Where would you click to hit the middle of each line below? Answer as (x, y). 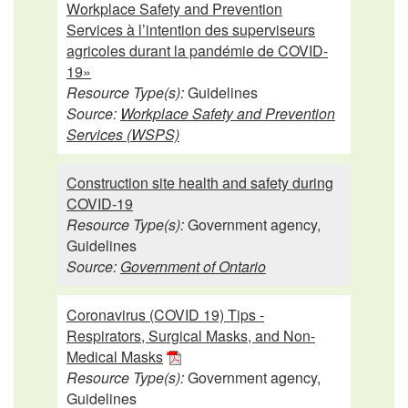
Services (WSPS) (123, 134)
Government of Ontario (193, 266)
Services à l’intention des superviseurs (191, 29)
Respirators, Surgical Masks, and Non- (191, 335)
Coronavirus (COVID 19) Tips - (165, 314)
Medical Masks (115, 356)
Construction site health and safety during (200, 182)
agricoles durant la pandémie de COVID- (197, 50)
